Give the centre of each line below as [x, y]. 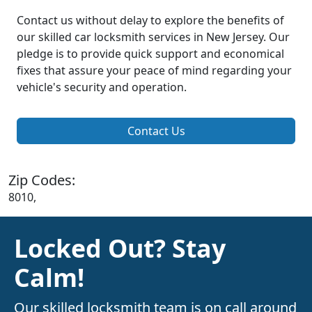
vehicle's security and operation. [102, 87]
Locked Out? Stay [120, 248]
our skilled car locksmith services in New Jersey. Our [153, 37]
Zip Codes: [42, 180]
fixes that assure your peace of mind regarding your [154, 71]
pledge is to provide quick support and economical [150, 54]
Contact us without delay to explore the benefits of [150, 21]
